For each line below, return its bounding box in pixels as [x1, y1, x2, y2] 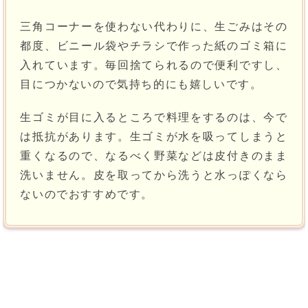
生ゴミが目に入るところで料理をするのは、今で [20, 111, 288, 124]
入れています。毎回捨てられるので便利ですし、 [20, 59, 288, 71]
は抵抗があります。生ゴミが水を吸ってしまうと [20, 131, 288, 143]
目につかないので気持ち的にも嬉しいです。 [20, 78, 263, 91]
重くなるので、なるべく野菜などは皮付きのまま [20, 150, 288, 162]
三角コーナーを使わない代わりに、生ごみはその [20, 21, 288, 33]
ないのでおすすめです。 [20, 188, 154, 201]
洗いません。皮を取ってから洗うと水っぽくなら [20, 169, 288, 181]
